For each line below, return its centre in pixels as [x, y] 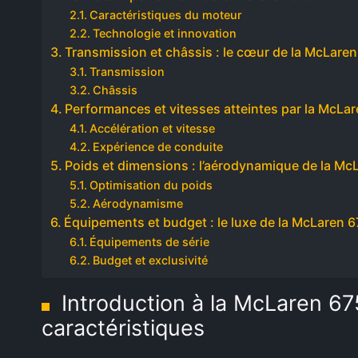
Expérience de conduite [157, 147]
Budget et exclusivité [150, 260]
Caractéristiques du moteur [165, 15]
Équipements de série [149, 242]
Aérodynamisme [137, 203]
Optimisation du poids [151, 185]
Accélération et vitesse [152, 128]
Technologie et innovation [164, 33]
